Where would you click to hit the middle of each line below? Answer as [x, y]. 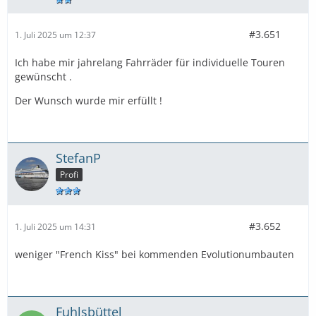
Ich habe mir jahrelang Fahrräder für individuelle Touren [150, 63]
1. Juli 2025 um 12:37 [55, 35]
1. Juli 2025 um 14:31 [55, 226]
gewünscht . [43, 77]
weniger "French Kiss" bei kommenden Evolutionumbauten [154, 254]
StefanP [78, 158]
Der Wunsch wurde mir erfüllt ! [89, 101]
